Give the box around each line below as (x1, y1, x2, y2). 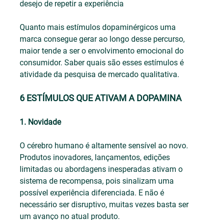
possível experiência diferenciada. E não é (20, 188, 166, 198)
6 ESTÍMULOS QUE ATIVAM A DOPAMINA (20, 93, 182, 104)
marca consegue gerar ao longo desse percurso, (20, 34, 187, 44)
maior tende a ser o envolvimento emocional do (20, 46, 186, 56)
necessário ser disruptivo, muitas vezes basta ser (20, 200, 191, 210)
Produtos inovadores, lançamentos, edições (20, 153, 172, 163)
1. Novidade (20, 117, 61, 127)
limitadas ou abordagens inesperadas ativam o (20, 165, 185, 174)
